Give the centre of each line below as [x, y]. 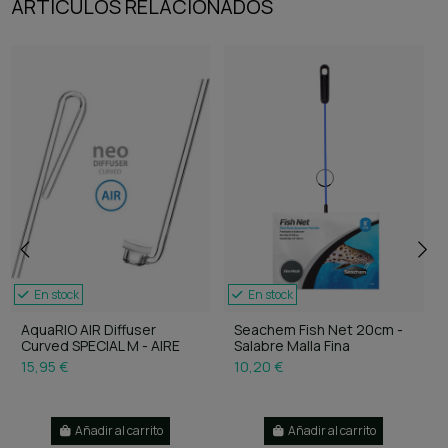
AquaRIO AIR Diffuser [88, 330]
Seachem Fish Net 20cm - [318, 330]
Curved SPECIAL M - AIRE [100, 346]
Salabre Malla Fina [292, 346]
